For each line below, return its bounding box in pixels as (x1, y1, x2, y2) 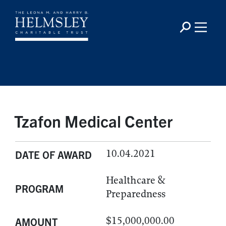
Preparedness (106, 188, 165, 200)
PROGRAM (15, 182, 64, 195)
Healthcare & (106, 174, 165, 187)
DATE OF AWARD (15, 148, 92, 161)
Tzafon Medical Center (14, 110, 173, 131)
